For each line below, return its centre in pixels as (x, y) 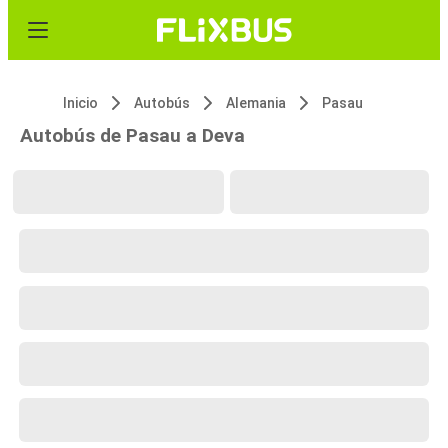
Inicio (80, 103)
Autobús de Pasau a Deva (132, 135)
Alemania (256, 103)
